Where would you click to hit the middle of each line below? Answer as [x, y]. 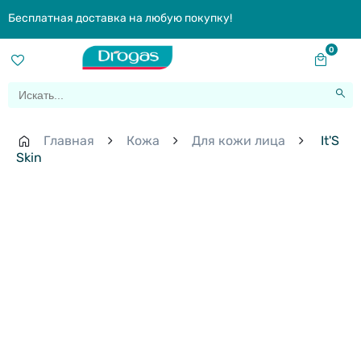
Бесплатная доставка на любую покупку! [120, 18]
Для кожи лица [239, 141]
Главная [69, 141]
